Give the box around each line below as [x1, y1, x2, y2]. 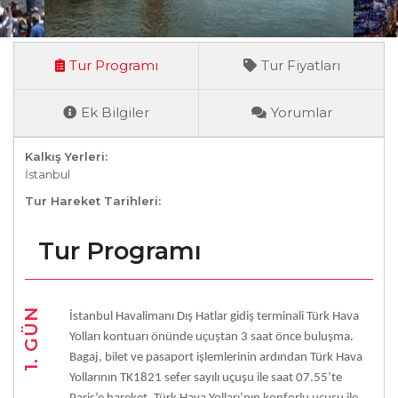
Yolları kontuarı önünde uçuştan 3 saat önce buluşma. [69, 330, 356, 344]
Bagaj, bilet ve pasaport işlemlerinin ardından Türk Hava [69, 351, 362, 364]
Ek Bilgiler [81, 104, 149, 121]
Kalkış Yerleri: [25, 149, 107, 163]
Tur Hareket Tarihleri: [25, 194, 161, 208]
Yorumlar [270, 104, 332, 121]
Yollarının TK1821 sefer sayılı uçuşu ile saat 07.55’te [69, 371, 342, 385]
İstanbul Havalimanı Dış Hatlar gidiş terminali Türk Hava [69, 310, 359, 323]
